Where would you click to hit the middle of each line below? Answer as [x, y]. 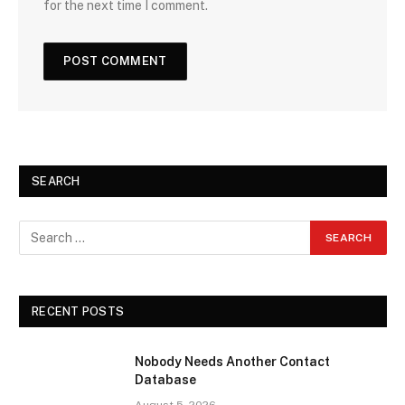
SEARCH [56, 182]
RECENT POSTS [78, 312]
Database [165, 380]
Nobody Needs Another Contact [232, 362]
